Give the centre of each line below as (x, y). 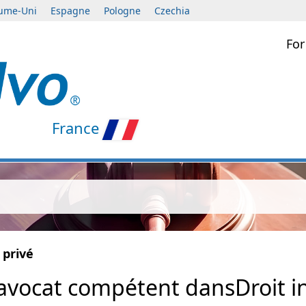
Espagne (70, 11)
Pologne (122, 11)
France (76, 127)
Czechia (172, 11)
